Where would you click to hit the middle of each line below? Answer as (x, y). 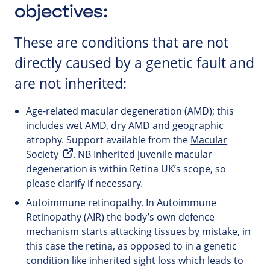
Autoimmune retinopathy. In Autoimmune (121, 202)
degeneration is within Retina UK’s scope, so (126, 168)
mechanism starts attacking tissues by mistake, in (139, 231)
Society (42, 154)
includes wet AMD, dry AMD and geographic (125, 125)
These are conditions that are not (121, 42)
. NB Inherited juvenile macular (143, 154)
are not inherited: (71, 83)
